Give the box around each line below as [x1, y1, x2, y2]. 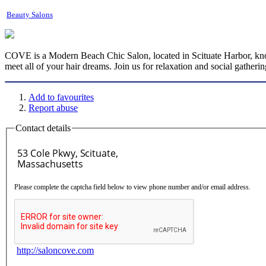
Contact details [15, 122, 71, 133]
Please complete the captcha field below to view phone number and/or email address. [14, 183, 251, 192]
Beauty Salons [7, 9, 53, 19]
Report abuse [28, 102, 78, 113]
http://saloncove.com [17, 245, 94, 256]
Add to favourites [28, 91, 94, 102]
